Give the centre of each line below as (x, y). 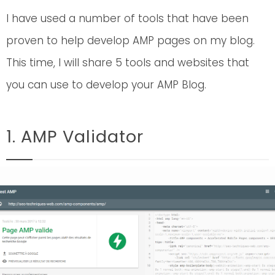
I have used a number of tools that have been (127, 18)
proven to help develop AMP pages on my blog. (130, 40)
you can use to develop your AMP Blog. (106, 84)
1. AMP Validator (75, 136)
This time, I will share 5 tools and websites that (128, 62)
